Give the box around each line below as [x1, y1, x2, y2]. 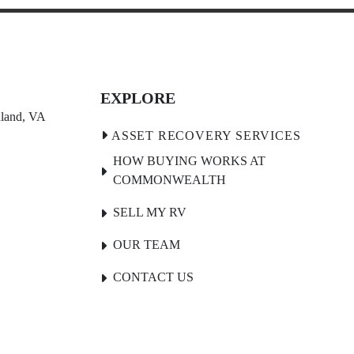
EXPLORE [100, 89, 175, 107]
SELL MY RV [113, 205, 186, 220]
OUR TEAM [113, 238, 180, 252]
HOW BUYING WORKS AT [113, 154, 265, 168]
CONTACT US [113, 270, 194, 284]
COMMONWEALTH [113, 173, 226, 187]
